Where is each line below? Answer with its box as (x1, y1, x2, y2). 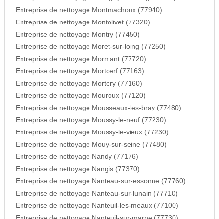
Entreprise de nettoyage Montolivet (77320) (15, 19, 150, 26)
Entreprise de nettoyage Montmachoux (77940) (15, 6, 162, 14)
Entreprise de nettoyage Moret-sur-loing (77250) (15, 43, 166, 51)
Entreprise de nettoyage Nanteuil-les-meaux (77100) (15, 202, 178, 210)
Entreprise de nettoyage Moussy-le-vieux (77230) (15, 129, 169, 136)
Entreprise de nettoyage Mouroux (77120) (15, 92, 146, 100)
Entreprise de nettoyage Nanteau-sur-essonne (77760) (15, 177, 186, 185)
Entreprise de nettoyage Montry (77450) (15, 31, 140, 39)
